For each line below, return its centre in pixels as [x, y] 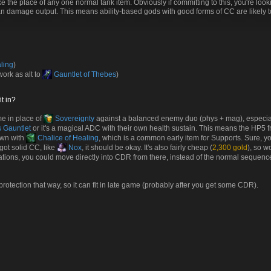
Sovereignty [74, 119]
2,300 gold [230, 148]
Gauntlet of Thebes [84, 74]
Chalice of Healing [67, 138]
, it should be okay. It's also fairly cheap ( [147, 148]
